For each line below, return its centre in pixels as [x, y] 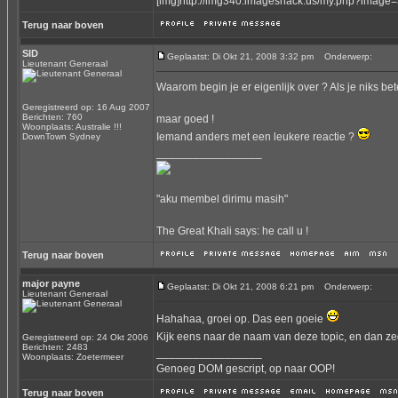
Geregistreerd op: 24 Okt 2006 [85, 337]
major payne [51, 283]
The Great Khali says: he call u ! [232, 231]
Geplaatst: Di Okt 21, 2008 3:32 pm [240, 56]
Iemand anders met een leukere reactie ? [257, 137]
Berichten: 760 [52, 117]
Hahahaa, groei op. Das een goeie [241, 319]
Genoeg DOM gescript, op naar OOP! [246, 369]
